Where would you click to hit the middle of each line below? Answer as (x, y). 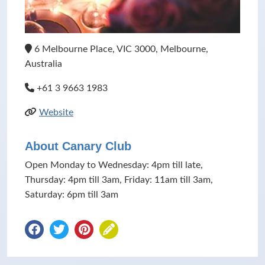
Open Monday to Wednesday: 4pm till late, (114, 165)
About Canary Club (78, 146)
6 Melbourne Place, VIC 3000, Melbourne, (120, 49)
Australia (43, 64)
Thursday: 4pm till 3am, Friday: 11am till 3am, (119, 180)
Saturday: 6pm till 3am (72, 195)
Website (56, 112)
